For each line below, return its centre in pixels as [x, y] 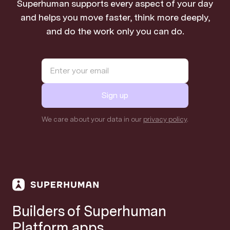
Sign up [115, 95]
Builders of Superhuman [89, 211]
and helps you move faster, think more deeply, [115, 17]
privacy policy [165, 119]
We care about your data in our [92, 119]
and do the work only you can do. [115, 31]
